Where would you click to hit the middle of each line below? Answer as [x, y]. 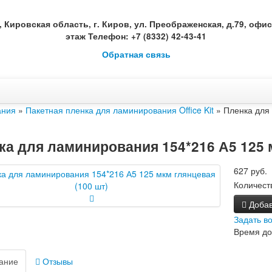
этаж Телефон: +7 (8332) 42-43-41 [136, 36]
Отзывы [57, 261]
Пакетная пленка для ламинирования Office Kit [120, 110]
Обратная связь [136, 54]
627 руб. [251, 171]
